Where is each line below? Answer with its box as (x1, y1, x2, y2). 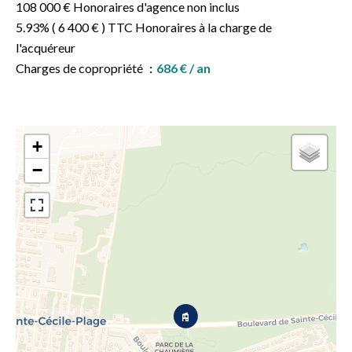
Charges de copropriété (16, 60, 145, 75)
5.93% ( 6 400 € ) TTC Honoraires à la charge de (16, 20, 272, 35)
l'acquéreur (16, 40, 75, 55)
